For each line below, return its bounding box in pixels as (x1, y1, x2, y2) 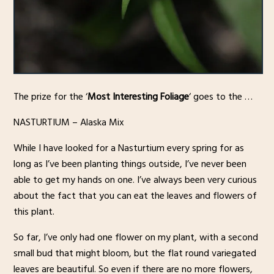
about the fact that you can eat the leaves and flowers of (13, 188, 257, 204)
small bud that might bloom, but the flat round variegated (13, 245, 256, 262)
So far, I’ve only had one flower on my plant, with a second (13, 229, 258, 246)
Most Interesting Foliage (87, 89, 189, 105)
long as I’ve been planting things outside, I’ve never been (13, 156, 246, 172)
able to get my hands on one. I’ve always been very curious (13, 172, 257, 188)
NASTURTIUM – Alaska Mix (13, 114, 124, 131)
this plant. (13, 204, 54, 220)
